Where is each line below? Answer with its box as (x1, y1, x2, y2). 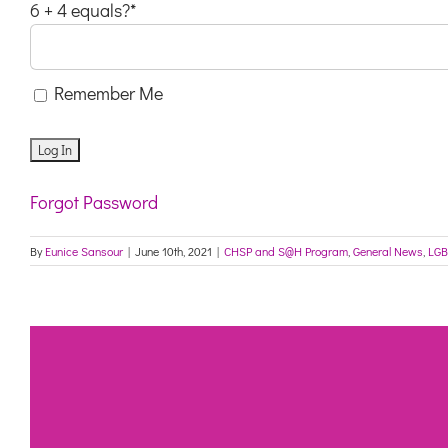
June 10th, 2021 (135, 242, 212, 259)
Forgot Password (30, 189, 158, 214)
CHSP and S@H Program (224, 242, 348, 259)
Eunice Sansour (45, 242, 123, 259)
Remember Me (50, 80, 163, 105)
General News (353, 242, 423, 259)
